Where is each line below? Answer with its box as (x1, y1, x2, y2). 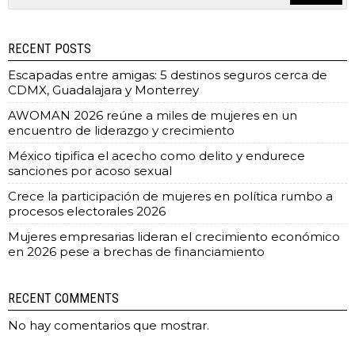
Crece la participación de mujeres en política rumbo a (8, 189, 333, 204)
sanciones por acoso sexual (8, 163, 172, 178)
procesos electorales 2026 (8, 204, 166, 219)
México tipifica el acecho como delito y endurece (8, 148, 305, 163)
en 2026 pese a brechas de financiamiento (8, 244, 265, 259)
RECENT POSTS (8, 41, 91, 56)
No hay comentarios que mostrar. (8, 318, 209, 333)
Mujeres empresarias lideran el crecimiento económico (8, 229, 340, 244)
